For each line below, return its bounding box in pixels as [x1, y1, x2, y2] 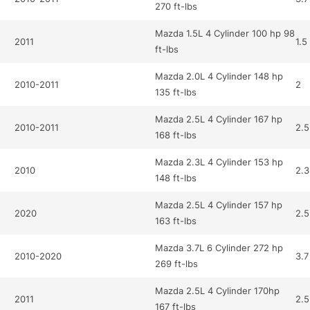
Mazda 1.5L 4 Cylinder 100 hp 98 [155, 28, 295, 39]
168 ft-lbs [155, 129, 197, 141]
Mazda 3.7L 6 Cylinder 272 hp [155, 242, 284, 254]
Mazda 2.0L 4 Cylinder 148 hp [155, 71, 284, 82]
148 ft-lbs [155, 172, 197, 184]
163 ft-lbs [155, 215, 197, 227]
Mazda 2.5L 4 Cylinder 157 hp [155, 199, 283, 211]
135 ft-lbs [155, 86, 197, 98]
